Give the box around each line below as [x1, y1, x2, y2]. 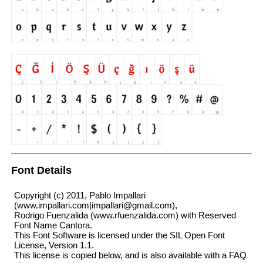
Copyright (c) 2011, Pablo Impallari [14, 190, 146, 201]
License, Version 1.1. [14, 240, 94, 251]
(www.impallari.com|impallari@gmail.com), [14, 200, 177, 211]
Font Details [11, 164, 72, 177]
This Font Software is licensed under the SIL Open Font [14, 230, 225, 241]
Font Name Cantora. [14, 220, 92, 231]
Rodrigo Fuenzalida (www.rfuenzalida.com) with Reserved [14, 210, 236, 221]
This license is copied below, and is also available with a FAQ [14, 250, 247, 261]
